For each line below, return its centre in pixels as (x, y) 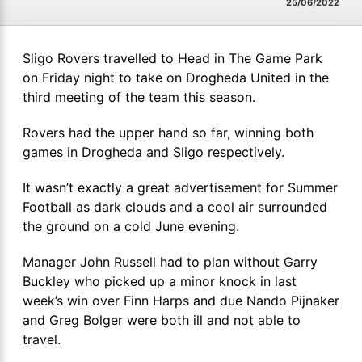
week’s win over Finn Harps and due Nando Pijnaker (181, 300)
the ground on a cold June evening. (131, 226)
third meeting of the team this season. (139, 97)
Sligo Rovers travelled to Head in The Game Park (173, 58)
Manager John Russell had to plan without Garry (170, 261)
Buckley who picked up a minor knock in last (160, 281)
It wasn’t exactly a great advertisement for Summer (180, 187)
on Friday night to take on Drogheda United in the (176, 77)
